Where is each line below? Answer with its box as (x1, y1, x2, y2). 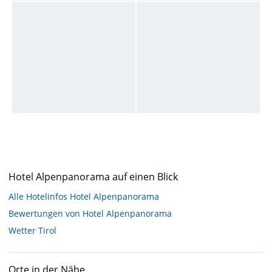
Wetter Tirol (8, 225, 56, 237)
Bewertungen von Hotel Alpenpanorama (8, 208, 172, 220)
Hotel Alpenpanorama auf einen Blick (8, 170, 178, 184)
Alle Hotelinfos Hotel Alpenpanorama (8, 191, 159, 203)
